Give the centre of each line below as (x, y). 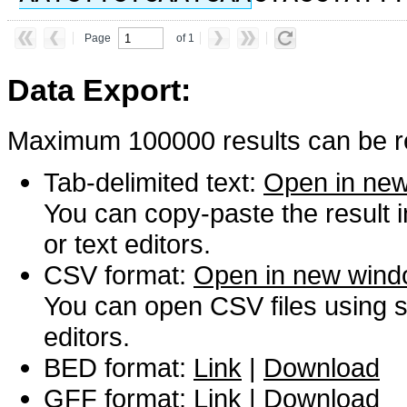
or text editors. (127, 243)
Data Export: (99, 90)
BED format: (119, 367)
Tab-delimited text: (154, 182)
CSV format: (119, 274)
